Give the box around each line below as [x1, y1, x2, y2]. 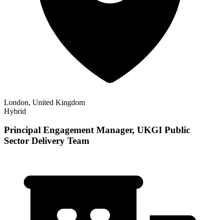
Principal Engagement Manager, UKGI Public [4, 125, 190, 136]
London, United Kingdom [4, 98, 85, 107]
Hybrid [4, 107, 26, 115]
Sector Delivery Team [4, 136, 89, 146]
